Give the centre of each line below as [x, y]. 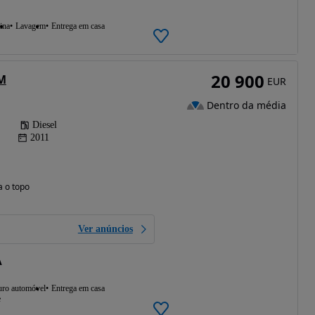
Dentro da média [246, 105]
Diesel [44, 124]
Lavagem [30, 26]
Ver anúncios [105, 229]
